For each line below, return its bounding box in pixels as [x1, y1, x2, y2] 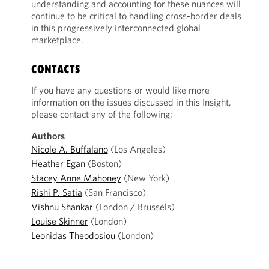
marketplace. [31, 34, 83, 46]
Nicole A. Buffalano [31, 143, 108, 155]
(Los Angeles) [107, 143, 166, 155]
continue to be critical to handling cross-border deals [31, 10, 241, 22]
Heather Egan [31, 157, 85, 169]
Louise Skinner [31, 215, 88, 227]
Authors [31, 130, 65, 142]
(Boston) [85, 157, 122, 169]
